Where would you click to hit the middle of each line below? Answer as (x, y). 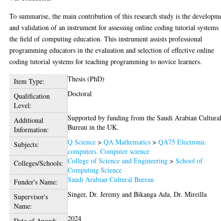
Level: (22, 105)
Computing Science (95, 170)
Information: (31, 129)
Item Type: (29, 81)
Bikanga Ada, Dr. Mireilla (170, 194)
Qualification (32, 96)
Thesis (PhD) (86, 79)
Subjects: (26, 144)
